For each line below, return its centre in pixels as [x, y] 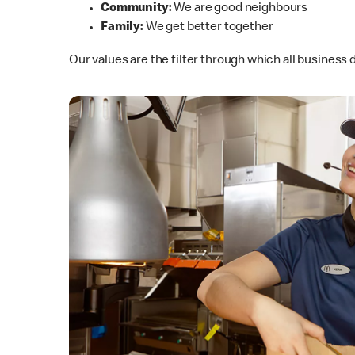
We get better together [209, 27]
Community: [137, 8]
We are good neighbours [241, 8]
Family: [123, 27]
